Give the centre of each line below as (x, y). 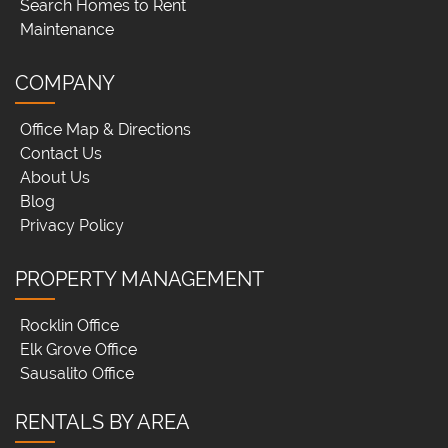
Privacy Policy (72, 226)
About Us (55, 178)
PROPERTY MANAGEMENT (139, 279)
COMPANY (65, 83)
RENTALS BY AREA (102, 422)
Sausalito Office (77, 374)
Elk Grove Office (78, 350)
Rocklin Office (69, 326)
